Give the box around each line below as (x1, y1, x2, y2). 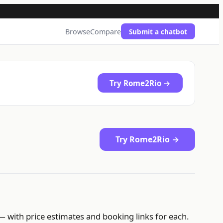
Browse (65, 26, 90, 36)
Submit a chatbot (129, 26, 187, 36)
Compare (90, 26, 121, 36)
